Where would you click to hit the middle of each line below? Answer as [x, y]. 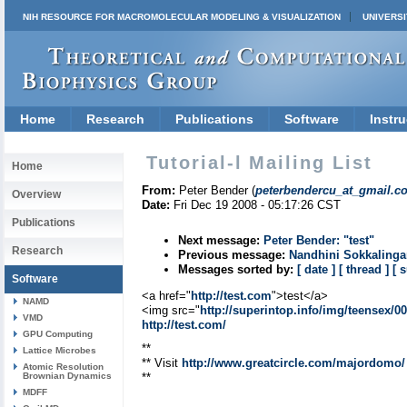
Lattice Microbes [60, 350]
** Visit [162, 363]
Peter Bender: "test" [319, 240]
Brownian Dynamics [67, 376]
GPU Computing [58, 334]
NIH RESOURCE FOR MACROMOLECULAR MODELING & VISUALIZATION [182, 17]
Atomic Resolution [63, 367]
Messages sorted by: [236, 269]
